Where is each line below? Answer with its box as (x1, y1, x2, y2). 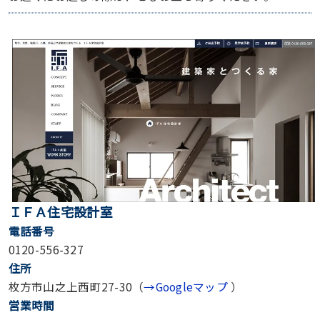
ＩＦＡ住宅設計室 (8, 201, 113, 221)
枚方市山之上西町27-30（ (8, 278, 144, 294)
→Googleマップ (144, 278, 228, 294)
